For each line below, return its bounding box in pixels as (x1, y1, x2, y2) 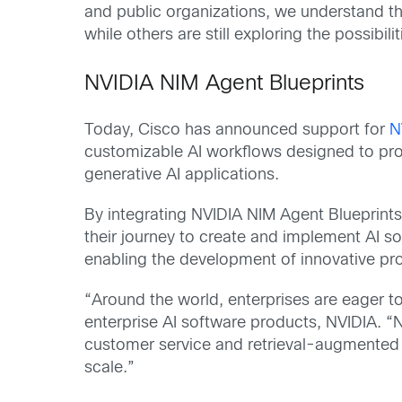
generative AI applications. (84, 167, 280, 183)
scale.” (84, 361, 135, 376)
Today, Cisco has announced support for (84, 122, 390, 138)
